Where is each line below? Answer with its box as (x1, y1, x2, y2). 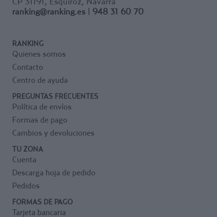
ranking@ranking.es (12, 6, 85, 16)
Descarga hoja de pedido (12, 167, 95, 177)
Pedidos (12, 180, 40, 190)
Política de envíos (12, 101, 72, 111)
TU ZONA (12, 144, 43, 153)
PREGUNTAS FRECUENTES (12, 91, 98, 100)
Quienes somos (12, 48, 66, 59)
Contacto (12, 62, 43, 72)
